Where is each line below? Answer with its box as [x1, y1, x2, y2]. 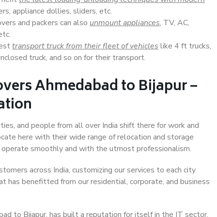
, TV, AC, [160, 17, 189, 28]
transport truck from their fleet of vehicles [12, 41, 158, 51]
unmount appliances [90, 17, 160, 28]
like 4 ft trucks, [158, 41, 211, 51]
